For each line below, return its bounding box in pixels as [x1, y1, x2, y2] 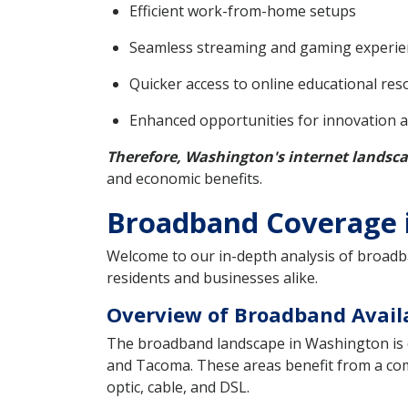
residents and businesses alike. [107, 268, 318, 289]
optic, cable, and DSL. [107, 377, 250, 398]
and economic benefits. [107, 168, 262, 189]
